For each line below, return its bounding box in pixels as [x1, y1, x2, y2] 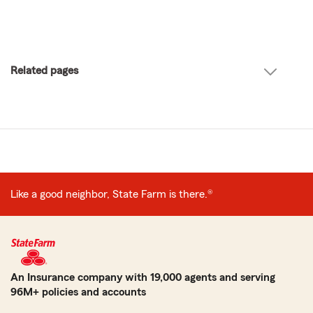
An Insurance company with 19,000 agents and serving [10, 271, 275, 283]
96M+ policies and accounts [10, 286, 146, 298]
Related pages [10, 64, 78, 76]
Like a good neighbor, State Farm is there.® [10, 188, 213, 200]
